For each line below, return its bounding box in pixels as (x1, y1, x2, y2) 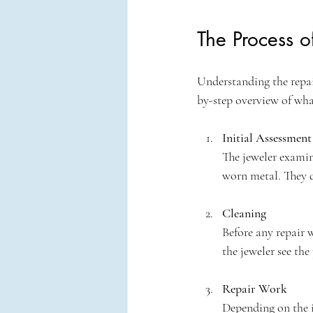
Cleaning (222, 205, 266, 221)
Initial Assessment (222, 130, 312, 146)
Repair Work (222, 281, 287, 297)
